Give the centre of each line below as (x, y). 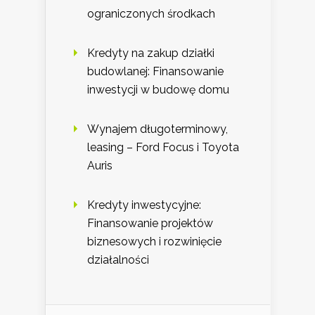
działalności (118, 259)
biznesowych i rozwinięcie (154, 241)
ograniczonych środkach (151, 13)
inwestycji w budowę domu (158, 89)
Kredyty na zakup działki (151, 53)
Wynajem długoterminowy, (157, 129)
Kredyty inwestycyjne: (144, 205)
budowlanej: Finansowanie (155, 71)
